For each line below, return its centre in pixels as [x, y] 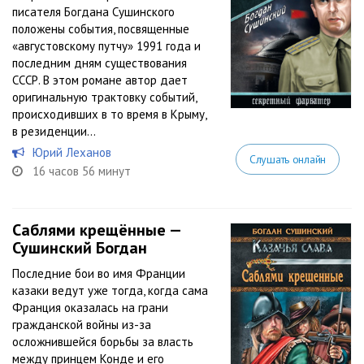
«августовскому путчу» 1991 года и [106, 46]
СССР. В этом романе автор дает [100, 80]
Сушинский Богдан [80, 248]
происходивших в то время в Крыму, [109, 114]
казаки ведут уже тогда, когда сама [110, 290]
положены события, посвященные [101, 29]
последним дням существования [100, 63]
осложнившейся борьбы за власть [103, 342]
